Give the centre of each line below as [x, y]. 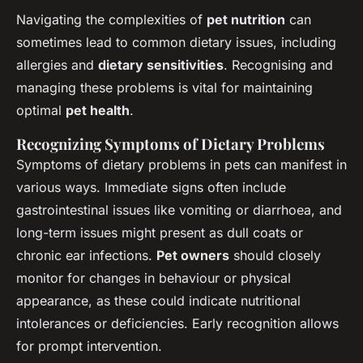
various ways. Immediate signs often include [151, 187]
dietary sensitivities [161, 64]
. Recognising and [278, 64]
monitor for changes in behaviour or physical [154, 278]
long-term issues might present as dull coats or [160, 232]
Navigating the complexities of [111, 19]
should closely [275, 255]
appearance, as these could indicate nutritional [158, 300]
